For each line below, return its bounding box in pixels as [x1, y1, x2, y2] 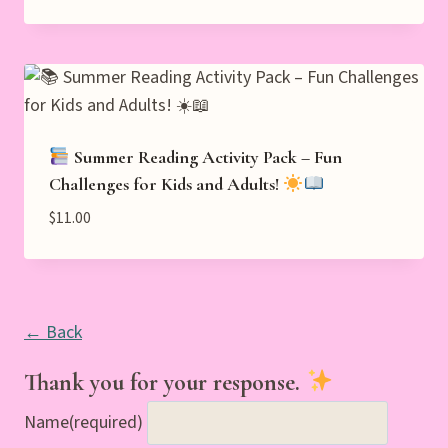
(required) [69, 410, 143, 436]
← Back [24, 319, 82, 345]
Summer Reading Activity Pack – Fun [69, 146, 342, 169]
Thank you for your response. [24, 367, 306, 397]
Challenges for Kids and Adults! [49, 173, 283, 196]
